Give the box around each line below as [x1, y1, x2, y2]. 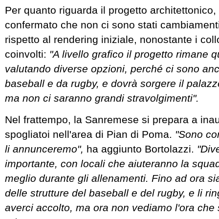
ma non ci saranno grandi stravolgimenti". [5, 92, 199, 104]
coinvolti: [5, 48, 49, 60]
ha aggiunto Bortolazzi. [84, 143, 197, 154]
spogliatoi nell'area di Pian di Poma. [5, 128, 175, 140]
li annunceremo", [5, 143, 84, 154]
